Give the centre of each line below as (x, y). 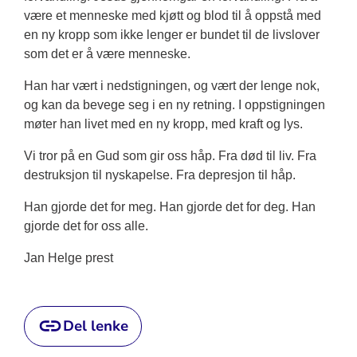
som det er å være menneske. (107, 53)
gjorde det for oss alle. (86, 226)
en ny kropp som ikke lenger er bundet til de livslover (171, 34)
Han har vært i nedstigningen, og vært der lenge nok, (171, 85)
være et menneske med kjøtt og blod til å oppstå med (172, 15)
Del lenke (95, 326)
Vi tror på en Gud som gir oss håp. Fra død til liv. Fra (170, 155)
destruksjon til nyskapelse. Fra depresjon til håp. (159, 175)
